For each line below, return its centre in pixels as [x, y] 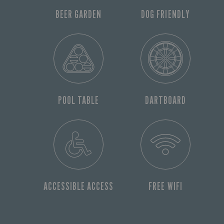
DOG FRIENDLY [165, 14]
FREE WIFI [165, 186]
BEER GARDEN [78, 14]
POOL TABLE [78, 100]
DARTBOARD [165, 100]
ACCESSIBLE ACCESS [78, 186]
